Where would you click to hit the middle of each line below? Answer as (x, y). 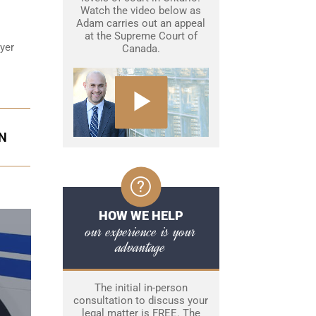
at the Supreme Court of (141, 36)
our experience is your (141, 232)
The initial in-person (141, 288)
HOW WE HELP (141, 216)
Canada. (141, 49)
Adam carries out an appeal (141, 23)
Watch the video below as (141, 11)
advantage (141, 247)
